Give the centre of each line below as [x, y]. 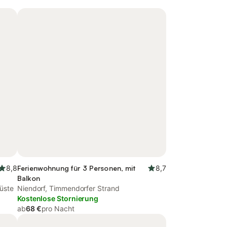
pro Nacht [58, 209]
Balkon [29, 178]
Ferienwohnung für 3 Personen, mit [77, 168]
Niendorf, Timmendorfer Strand [68, 188]
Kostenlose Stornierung [58, 198]
